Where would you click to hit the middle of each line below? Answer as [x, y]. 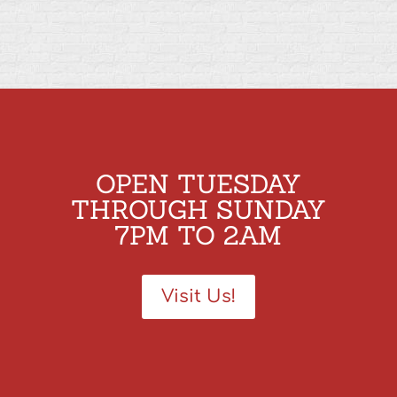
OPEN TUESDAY [198, 184]
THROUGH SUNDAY [198, 210]
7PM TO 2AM [198, 236]
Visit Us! [198, 297]
